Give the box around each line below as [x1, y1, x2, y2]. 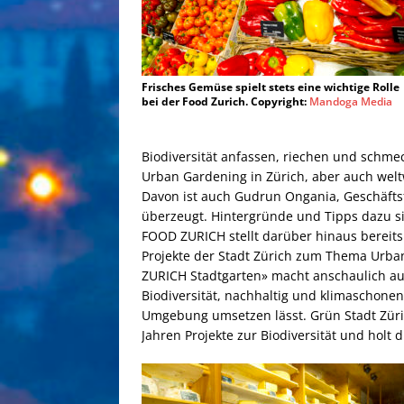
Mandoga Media [309, 94, 392, 110]
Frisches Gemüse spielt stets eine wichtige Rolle [142, 79, 399, 96]
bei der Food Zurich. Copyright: [142, 94, 309, 110]
